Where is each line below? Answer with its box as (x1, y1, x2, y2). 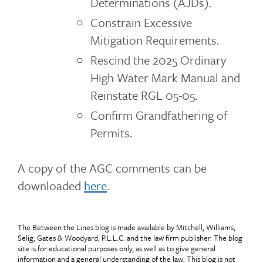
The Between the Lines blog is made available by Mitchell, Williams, (18, 221, 235, 233)
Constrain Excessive (90, 14, 192, 31)
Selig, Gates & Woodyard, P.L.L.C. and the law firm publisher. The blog (18, 232, 242, 244)
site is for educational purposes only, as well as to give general (18, 242, 215, 254)
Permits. (90, 124, 132, 141)
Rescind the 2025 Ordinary (90, 51, 226, 69)
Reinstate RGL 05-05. (90, 86, 197, 104)
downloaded (18, 177, 84, 194)
